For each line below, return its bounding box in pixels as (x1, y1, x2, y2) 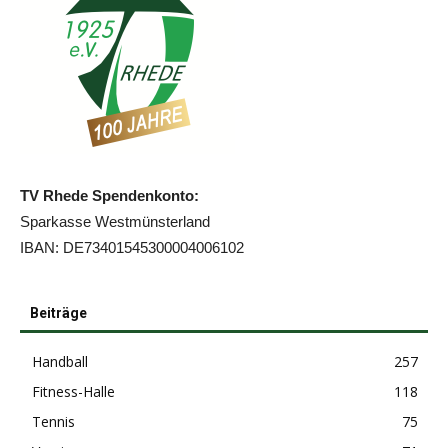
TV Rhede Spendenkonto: (20, 186, 199, 204)
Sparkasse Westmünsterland (20, 212, 210, 230)
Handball (32, 351, 88, 371)
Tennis (32, 411, 75, 431)
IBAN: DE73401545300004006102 (20, 238, 244, 256)
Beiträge (30, 304, 87, 321)
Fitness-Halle (32, 381, 115, 401)
